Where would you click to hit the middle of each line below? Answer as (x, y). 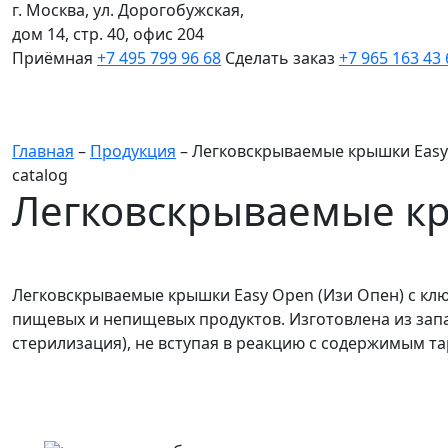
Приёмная (52, 57)
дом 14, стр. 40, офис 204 (108, 33)
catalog (40, 174)
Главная (43, 150)
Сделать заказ (280, 57)
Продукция (133, 150)
